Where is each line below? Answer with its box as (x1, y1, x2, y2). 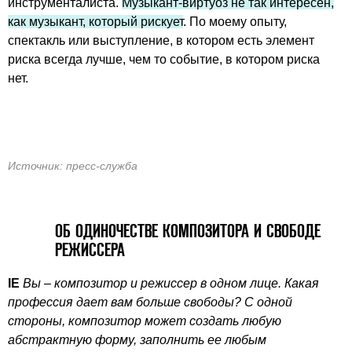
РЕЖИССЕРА (55, 239, 130, 259)
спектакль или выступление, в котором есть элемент (8, 33, 314, 47)
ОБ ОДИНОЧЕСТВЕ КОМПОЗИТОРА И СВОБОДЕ (55, 220, 321, 240)
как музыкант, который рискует (8, 14, 183, 28)
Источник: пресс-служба (8, 159, 137, 172)
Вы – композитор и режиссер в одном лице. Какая (23, 277, 319, 291)
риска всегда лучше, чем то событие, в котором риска (8, 52, 320, 66)
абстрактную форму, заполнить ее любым (8, 333, 266, 347)
